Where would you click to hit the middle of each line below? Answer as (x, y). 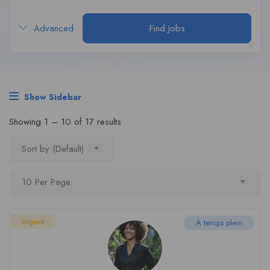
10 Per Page (46, 182)
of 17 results (96, 122)
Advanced (52, 28)
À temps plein (219, 223)
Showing (27, 122)
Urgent (33, 221)
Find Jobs (167, 28)
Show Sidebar (52, 97)
